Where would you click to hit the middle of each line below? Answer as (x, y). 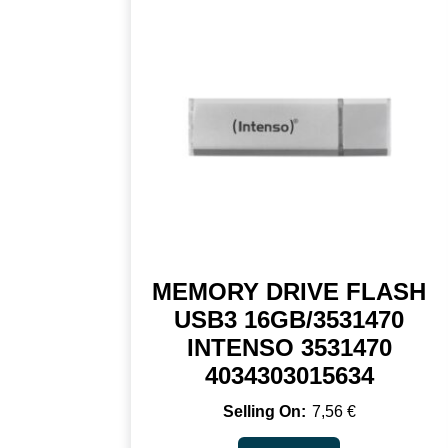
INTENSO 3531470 (289, 348)
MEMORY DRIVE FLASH (289, 292)
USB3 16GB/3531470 (289, 320)
